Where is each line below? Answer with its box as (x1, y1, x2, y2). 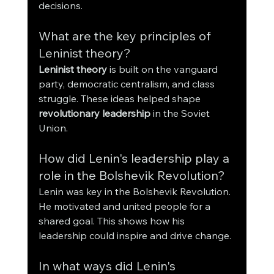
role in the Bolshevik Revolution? (38, 168, 225, 183)
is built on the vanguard (106, 63, 220, 76)
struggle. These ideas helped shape (38, 92, 203, 105)
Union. (38, 122, 68, 135)
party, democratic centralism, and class (38, 78, 217, 91)
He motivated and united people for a (38, 200, 213, 213)
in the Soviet (150, 107, 212, 120)
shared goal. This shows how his (38, 215, 187, 228)
